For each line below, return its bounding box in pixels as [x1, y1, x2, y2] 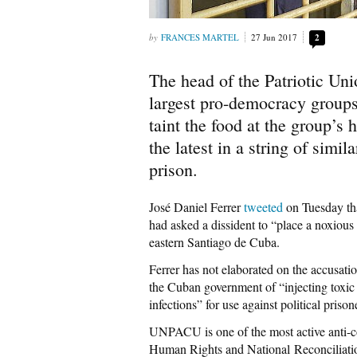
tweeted [244, 198, 283, 215]
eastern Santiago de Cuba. [149, 233, 280, 250]
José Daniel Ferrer [149, 198, 244, 215]
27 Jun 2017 [251, 31, 297, 43]
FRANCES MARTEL [161, 31, 239, 43]
